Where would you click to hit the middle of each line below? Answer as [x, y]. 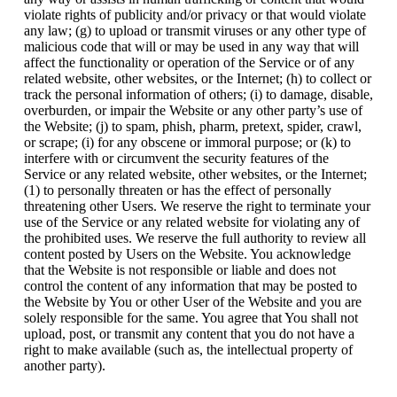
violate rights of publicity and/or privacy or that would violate [195, 14]
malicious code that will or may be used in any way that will [191, 46]
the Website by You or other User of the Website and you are [192, 301]
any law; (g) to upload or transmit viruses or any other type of [195, 30]
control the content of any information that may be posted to [190, 285]
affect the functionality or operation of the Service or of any [189, 62]
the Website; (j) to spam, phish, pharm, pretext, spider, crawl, [192, 126]
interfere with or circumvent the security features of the [176, 158]
